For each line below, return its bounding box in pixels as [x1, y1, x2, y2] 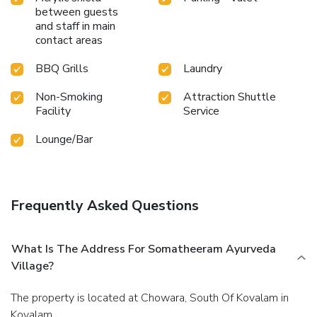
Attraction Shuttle [183, 88, 276, 105]
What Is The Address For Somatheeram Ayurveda [11, 241, 276, 257]
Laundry [183, 60, 222, 76]
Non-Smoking [35, 88, 103, 105]
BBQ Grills [35, 60, 88, 76]
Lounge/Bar [35, 131, 93, 147]
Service [183, 103, 219, 119]
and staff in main [35, 18, 115, 34]
